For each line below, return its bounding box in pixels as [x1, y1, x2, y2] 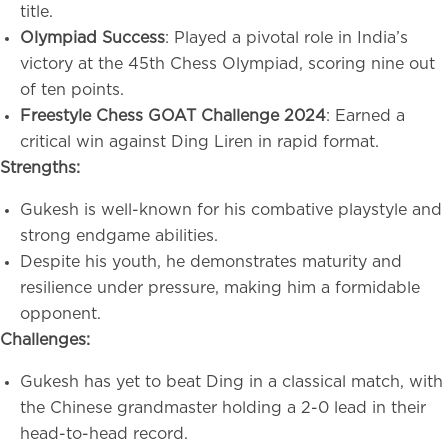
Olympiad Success [20, 30, 165, 46]
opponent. [20, 306, 106, 322]
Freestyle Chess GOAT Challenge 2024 [20, 108, 326, 124]
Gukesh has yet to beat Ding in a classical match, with [20, 374, 443, 390]
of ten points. [20, 82, 129, 98]
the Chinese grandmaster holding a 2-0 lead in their [20, 400, 426, 416]
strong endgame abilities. [20, 228, 223, 244]
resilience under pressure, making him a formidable [20, 280, 420, 296]
